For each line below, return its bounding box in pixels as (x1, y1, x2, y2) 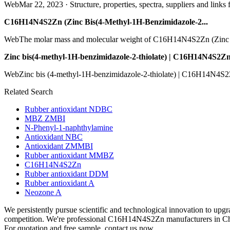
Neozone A (25, 187, 62, 197)
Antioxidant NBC (25, 132, 83, 141)
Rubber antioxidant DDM (25, 169, 108, 178)
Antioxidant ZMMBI (25, 141, 93, 150)
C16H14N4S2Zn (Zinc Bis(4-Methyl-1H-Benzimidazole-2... (4, 17, 208, 26)
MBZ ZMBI (25, 113, 65, 123)
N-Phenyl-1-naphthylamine (25, 123, 113, 132)
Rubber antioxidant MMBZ (25, 150, 114, 160)
